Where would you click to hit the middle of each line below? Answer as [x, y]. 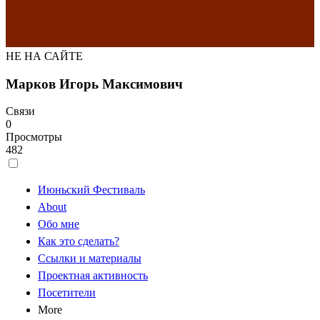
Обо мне [59, 224]
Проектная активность [93, 276]
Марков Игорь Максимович [94, 84]
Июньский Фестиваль [91, 190]
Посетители [67, 293]
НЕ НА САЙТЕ [44, 56]
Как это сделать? [79, 241]
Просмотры [34, 137]
